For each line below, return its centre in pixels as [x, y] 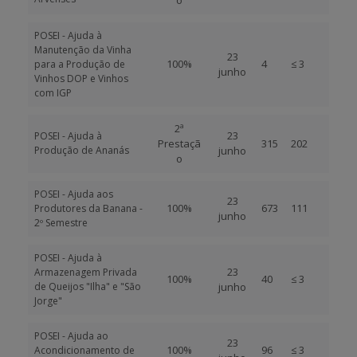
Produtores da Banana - [88, 208]
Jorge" [48, 301]
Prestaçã [179, 143]
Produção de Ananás [82, 150]
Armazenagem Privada [86, 272]
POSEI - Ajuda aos [74, 194]
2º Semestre [63, 223]
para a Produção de [80, 64]
